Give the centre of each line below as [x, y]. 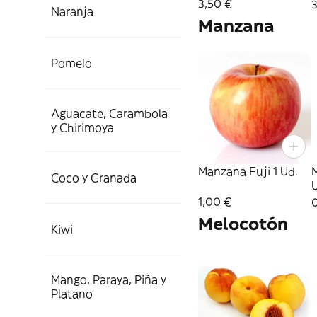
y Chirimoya [82, 127]
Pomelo [71, 63]
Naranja [72, 11]
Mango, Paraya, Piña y [109, 279]
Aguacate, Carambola [109, 113]
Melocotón [243, 224]
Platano [72, 294]
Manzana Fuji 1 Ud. [248, 172]
